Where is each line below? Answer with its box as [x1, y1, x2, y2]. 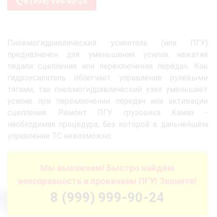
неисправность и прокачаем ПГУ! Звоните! [18, 176, 197, 186]
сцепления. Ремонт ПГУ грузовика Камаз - [7, 108, 208, 117]
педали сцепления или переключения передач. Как [7, 62, 208, 71]
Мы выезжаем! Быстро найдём [40, 163, 175, 173]
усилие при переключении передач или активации [7, 96, 208, 106]
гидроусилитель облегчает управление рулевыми [7, 73, 208, 82]
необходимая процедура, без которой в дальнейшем [7, 120, 208, 129]
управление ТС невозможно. [7, 131, 112, 140]
